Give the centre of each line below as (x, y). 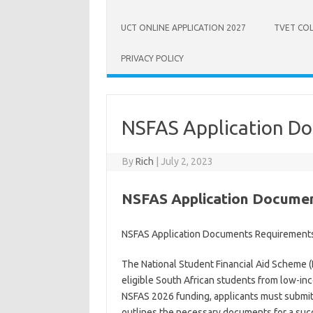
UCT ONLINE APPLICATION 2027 (183, 28)
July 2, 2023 (187, 161)
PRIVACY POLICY (152, 58)
